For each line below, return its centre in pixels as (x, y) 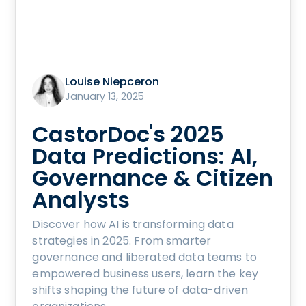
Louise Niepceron (112, 81)
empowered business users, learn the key (145, 273)
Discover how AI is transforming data (133, 224)
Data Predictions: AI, (145, 156)
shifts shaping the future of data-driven (140, 290)
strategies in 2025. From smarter (122, 240)
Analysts (81, 199)
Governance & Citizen (153, 178)
